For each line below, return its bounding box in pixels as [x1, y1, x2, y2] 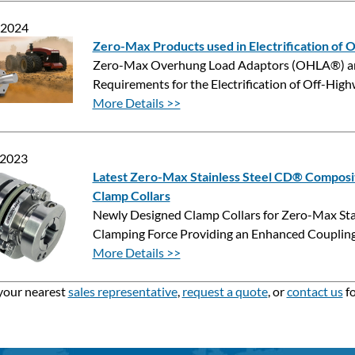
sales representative [67, 284, 177, 299]
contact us [286, 284, 343, 299]
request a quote [181, 284, 268, 299]
